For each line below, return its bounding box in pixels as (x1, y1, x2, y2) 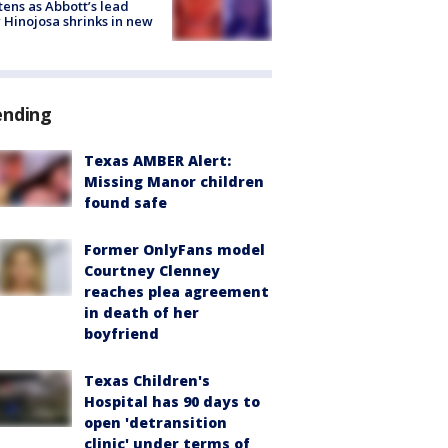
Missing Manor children (84, 172, 264, 192)
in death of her (84, 303, 199, 323)
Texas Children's (84, 371, 210, 391)
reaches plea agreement (84, 282, 269, 302)
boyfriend (84, 324, 159, 344)
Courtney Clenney (84, 261, 220, 281)
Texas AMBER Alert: (84, 151, 231, 171)
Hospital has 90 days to (84, 392, 260, 412)
